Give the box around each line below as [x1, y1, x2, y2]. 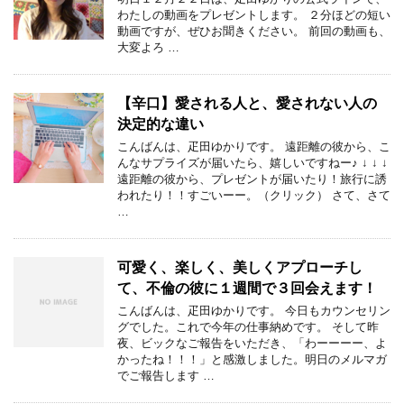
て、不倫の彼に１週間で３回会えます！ [117, 280, 377, 296]
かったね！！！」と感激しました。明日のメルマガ [117, 352, 387, 366]
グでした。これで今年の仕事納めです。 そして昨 [117, 319, 379, 334]
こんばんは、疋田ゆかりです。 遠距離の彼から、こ [117, 139, 390, 153]
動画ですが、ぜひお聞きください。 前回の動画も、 [117, 23, 390, 38]
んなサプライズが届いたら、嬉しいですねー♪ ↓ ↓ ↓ [117, 155, 388, 170]
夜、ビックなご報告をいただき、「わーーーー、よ [117, 335, 387, 350]
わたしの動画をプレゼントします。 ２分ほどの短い [117, 7, 390, 22]
